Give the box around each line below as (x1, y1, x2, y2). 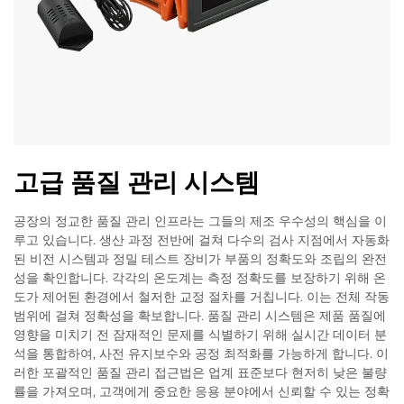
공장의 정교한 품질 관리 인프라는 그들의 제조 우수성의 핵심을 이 (14, 213, 387, 229)
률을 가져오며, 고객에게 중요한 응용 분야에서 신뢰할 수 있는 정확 (14, 383, 390, 399)
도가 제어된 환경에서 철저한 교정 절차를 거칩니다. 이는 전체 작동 (14, 289, 390, 305)
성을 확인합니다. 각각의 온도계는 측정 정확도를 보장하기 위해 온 (14, 270, 386, 286)
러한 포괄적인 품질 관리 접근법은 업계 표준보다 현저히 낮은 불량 (14, 364, 387, 381)
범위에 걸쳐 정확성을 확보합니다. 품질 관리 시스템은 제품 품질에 (14, 308, 386, 324)
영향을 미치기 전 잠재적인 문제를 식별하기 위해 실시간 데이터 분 (14, 326, 387, 343)
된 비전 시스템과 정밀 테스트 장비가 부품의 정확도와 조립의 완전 (14, 251, 387, 267)
